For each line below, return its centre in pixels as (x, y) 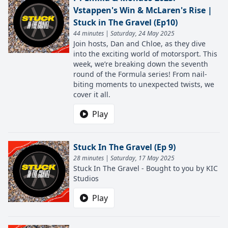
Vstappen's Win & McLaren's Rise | (143, 10)
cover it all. (92, 94)
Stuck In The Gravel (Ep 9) (124, 147)
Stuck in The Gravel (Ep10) (125, 22)
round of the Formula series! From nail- (140, 74)
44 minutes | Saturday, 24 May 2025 (124, 33)
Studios (86, 178)
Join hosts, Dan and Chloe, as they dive (139, 44)
